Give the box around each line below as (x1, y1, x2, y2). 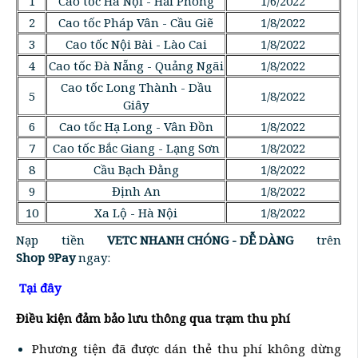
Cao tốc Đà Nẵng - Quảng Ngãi (48, 58, 224, 74)
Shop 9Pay (16, 249, 75, 265)
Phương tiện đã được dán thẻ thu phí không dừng (32, 340, 341, 356)
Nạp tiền (16, 232, 108, 248)
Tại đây (19, 280, 61, 296)
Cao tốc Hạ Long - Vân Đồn (58, 118, 213, 134)
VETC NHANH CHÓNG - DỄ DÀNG (107, 232, 294, 248)
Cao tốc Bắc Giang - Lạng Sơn (52, 140, 220, 156)
